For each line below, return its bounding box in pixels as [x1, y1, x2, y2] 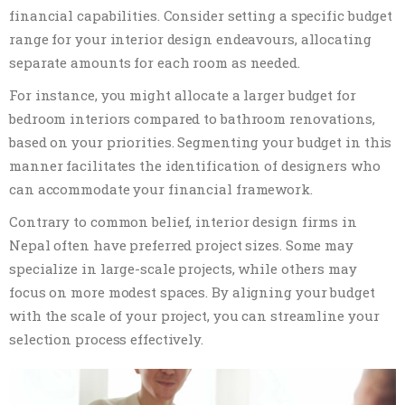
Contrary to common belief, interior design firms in [9, 212, 357, 231]
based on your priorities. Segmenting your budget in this [9, 133, 392, 152]
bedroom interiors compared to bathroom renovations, [9, 109, 375, 128]
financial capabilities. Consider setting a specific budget [9, 6, 393, 25]
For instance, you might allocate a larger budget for [9, 86, 356, 105]
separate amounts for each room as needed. [9, 53, 300, 72]
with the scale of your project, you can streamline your [9, 306, 380, 325]
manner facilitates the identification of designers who [9, 156, 381, 175]
